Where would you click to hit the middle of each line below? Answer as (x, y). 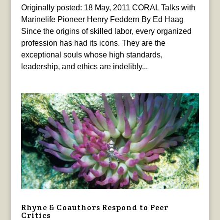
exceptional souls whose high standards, (92, 55)
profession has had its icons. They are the (93, 43)
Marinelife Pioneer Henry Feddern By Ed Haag (102, 20)
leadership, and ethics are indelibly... (84, 67)
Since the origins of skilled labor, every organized (106, 31)
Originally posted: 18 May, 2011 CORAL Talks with (108, 8)
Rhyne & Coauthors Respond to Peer (95, 208)
